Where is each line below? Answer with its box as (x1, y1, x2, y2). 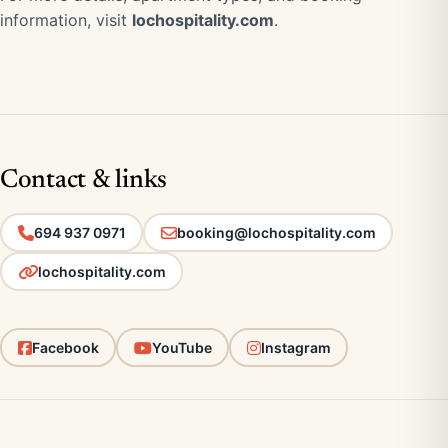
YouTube (151, 338, 212, 356)
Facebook (31, 338, 99, 356)
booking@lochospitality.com (176, 223, 376, 241)
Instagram (260, 338, 331, 356)
